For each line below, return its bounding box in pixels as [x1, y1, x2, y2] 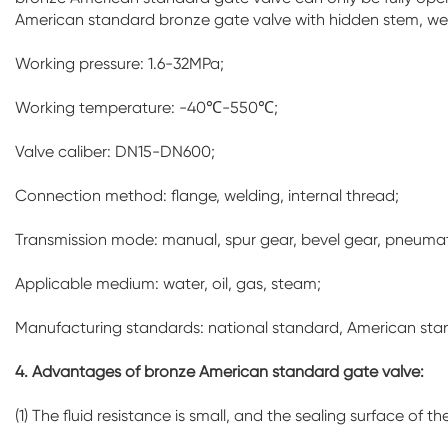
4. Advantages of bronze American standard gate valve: [15, 362, 424, 382]
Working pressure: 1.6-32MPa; [15, 54, 224, 74]
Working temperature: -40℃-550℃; [15, 98, 278, 118]
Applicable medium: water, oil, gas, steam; [15, 274, 321, 294]
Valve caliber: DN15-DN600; [15, 142, 215, 162]
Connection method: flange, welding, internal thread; [15, 186, 399, 206]
